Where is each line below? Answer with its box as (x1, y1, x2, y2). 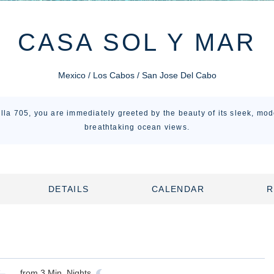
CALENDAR (151, 183, 205, 194)
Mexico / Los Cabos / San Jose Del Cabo (57, 70, 217, 80)
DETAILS (48, 183, 89, 194)
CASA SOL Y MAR (18, 29, 256, 56)
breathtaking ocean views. (84, 123, 190, 131)
